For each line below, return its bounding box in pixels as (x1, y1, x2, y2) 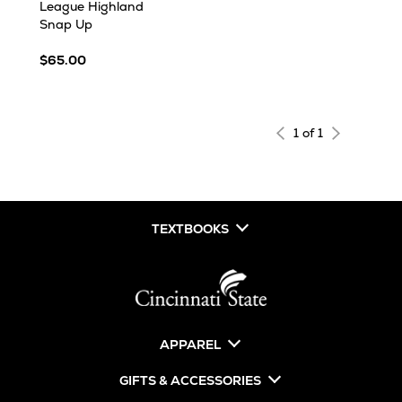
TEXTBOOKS (151, 221, 229, 237)
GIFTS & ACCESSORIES (118, 372, 261, 389)
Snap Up (39, 16, 92, 32)
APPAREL (159, 336, 221, 354)
